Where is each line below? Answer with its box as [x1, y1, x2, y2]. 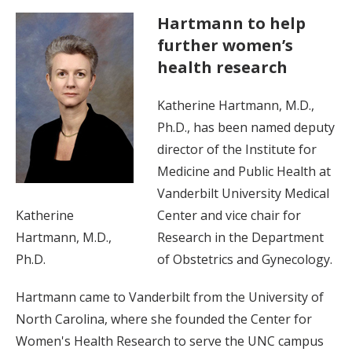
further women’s [157, 35, 293, 57]
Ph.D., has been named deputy [157, 119, 335, 137]
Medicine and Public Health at [157, 163, 331, 181]
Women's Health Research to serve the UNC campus [16, 332, 324, 350]
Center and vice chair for [157, 207, 301, 225]
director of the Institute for [157, 141, 317, 159]
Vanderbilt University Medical [157, 185, 329, 203]
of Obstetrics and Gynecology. [157, 251, 332, 269]
